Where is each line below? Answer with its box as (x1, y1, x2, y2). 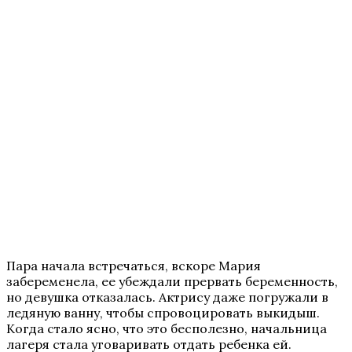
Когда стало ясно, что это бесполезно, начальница (6, 320, 327, 336)
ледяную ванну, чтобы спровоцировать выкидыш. (6, 304, 320, 321)
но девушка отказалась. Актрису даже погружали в (6, 288, 328, 305)
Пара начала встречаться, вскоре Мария (6, 257, 261, 273)
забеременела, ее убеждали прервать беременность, (6, 273, 338, 289)
